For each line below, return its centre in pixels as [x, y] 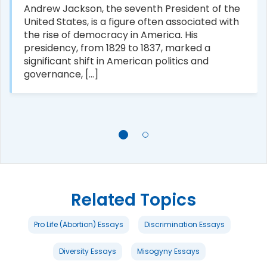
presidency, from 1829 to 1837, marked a [117, 48]
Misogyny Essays [168, 251]
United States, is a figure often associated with [131, 21]
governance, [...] [61, 74]
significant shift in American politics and [116, 61]
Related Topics [133, 200]
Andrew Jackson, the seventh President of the [132, 8]
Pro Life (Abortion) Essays [78, 224]
